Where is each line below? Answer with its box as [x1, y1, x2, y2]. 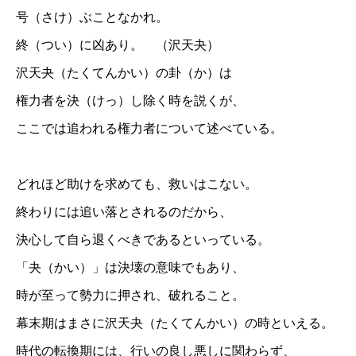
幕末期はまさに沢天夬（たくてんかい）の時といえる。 [16, 315, 334, 330]
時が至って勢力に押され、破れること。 [16, 288, 245, 302]
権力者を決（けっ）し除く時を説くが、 [16, 93, 245, 107]
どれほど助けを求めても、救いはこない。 [16, 176, 257, 191]
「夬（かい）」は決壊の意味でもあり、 [16, 260, 245, 274]
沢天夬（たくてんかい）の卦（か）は [16, 65, 232, 79]
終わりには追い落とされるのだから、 [16, 204, 232, 219]
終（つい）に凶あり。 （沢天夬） [16, 37, 219, 52]
